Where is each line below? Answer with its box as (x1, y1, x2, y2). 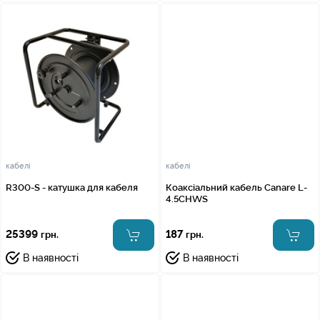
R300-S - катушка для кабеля (6, 181, 138, 193)
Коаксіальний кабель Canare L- (166, 181, 307, 193)
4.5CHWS (166, 193, 208, 204)
